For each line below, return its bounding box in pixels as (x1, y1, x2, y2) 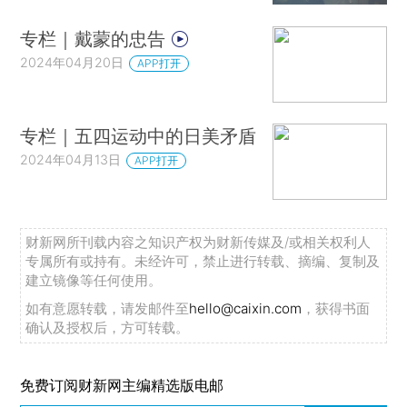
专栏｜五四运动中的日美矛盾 (20, 124, 257, 148)
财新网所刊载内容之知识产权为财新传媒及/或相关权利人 (25, 233, 372, 252)
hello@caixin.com (189, 300, 303, 318)
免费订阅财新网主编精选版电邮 (20, 376, 224, 395)
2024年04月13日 (20, 152, 122, 168)
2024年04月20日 (20, 54, 124, 70)
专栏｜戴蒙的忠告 (20, 26, 172, 50)
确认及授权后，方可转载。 (25, 319, 190, 337)
